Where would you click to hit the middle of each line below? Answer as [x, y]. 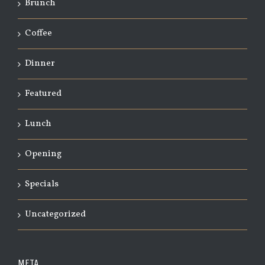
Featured [43, 94]
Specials [42, 185]
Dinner [40, 64]
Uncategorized [55, 215]
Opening [43, 154]
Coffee [38, 34]
